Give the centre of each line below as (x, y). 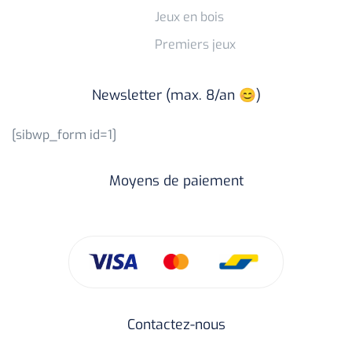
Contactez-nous (176, 324)
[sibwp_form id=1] (64, 134)
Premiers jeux (195, 45)
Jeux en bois (189, 17)
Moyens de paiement (176, 180)
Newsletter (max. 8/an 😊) (176, 95)
